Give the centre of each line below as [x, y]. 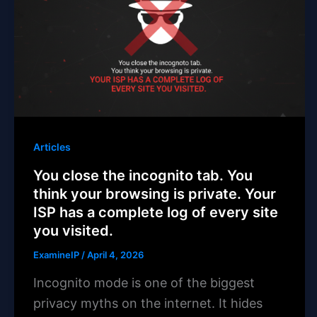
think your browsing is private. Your [155, 194]
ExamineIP [57, 254]
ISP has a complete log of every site [156, 212]
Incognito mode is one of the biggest [144, 282]
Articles [52, 146]
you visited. [73, 230]
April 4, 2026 [115, 254]
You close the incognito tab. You [143, 175]
